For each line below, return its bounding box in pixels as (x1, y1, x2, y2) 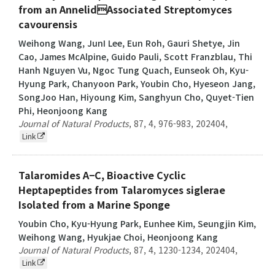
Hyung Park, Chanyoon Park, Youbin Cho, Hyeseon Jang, (18, 77, 255, 90)
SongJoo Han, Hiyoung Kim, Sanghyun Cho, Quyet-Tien (18, 90, 254, 103)
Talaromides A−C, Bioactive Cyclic (18, 167, 186, 182)
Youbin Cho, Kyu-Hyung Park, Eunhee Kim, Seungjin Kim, (18, 217, 256, 230)
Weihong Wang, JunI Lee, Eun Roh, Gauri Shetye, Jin (18, 36, 240, 49)
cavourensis (18, 16, 77, 31)
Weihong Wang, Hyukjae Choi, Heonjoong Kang (18, 230, 218, 243)
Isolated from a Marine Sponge (18, 196, 170, 212)
